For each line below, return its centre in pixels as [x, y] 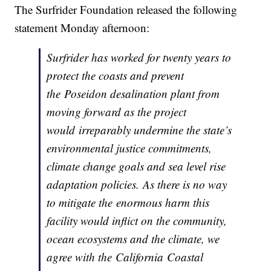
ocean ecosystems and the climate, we [133, 239]
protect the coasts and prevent [116, 76]
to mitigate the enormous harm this [128, 203]
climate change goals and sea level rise [136, 166]
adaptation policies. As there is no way [137, 184]
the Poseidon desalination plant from [133, 94]
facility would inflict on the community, [137, 221]
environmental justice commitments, [129, 148]
